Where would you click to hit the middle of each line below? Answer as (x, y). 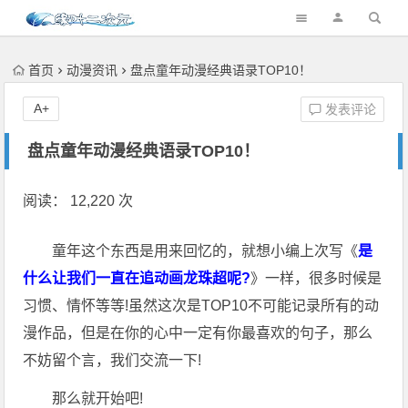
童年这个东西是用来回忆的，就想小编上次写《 (205, 251)
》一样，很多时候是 (316, 278)
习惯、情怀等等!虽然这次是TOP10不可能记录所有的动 (201, 306)
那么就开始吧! (98, 398)
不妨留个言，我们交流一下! (112, 360)
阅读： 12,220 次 (78, 201)
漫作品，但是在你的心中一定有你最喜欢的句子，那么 (198, 333)
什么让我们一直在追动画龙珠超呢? (137, 278)
